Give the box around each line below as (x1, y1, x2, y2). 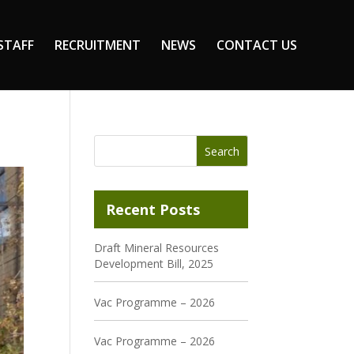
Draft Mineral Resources (94, 240, 220, 255)
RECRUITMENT (55, 36, 141, 54)
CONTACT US (217, 36, 297, 54)
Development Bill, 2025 (94, 256, 214, 271)
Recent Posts (106, 200, 201, 219)
